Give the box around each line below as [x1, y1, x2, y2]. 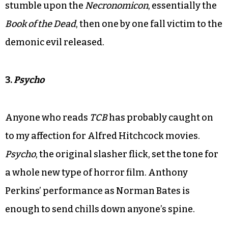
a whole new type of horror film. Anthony [5, 166, 188, 178]
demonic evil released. [5, 36, 104, 48]
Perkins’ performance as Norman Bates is [5, 185, 190, 196]
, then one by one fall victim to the [76, 18, 222, 30]
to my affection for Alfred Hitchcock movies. [5, 130, 200, 141]
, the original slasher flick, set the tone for [36, 148, 218, 160]
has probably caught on [107, 111, 213, 123]
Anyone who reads [5, 111, 90, 123]
